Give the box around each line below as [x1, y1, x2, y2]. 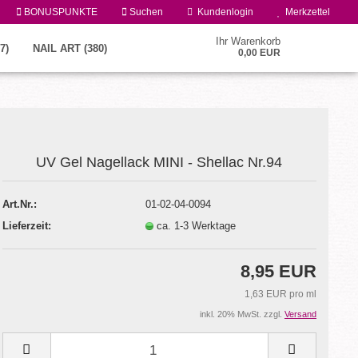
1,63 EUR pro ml [245, 288, 316, 300]
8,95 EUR [241, 261, 316, 281]
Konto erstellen [25, 226, 95, 238]
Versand [284, 309, 316, 319]
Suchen [127, 6, 163, 18]
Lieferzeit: [2, 219, 51, 232]
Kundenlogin [193, 6, 253, 18]
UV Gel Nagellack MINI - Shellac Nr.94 [36, 154, 283, 170]
